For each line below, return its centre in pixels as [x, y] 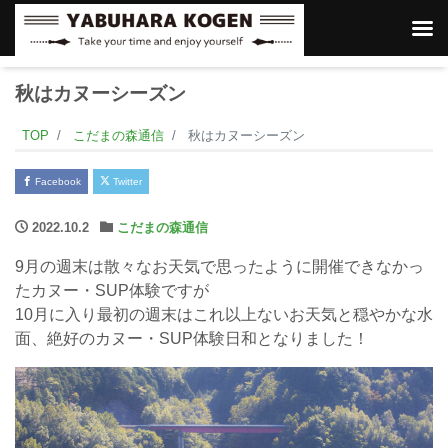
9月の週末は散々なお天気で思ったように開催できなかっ [219, 266]
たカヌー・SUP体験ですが [112, 290]
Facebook [56, 181]
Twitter [126, 181]
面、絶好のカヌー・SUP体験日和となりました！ [192, 338]
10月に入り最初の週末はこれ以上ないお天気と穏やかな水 [224, 314]
